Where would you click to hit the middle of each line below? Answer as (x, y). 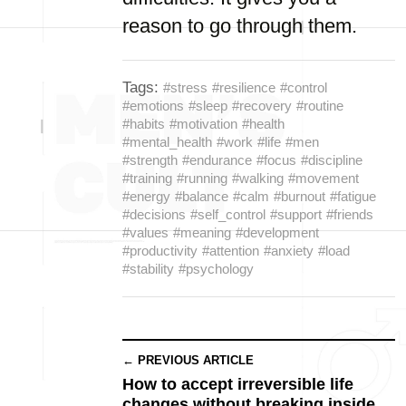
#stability (148, 269)
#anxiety (289, 251)
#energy (146, 196)
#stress (185, 87)
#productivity (160, 251)
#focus (276, 160)
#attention (231, 251)
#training (147, 178)
